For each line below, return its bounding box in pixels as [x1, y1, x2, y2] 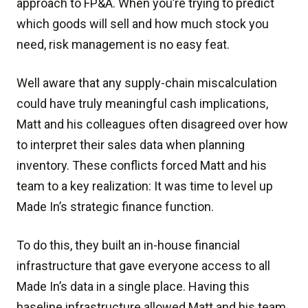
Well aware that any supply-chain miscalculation [16, 76, 277, 90]
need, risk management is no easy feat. [16, 37, 230, 52]
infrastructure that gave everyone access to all [16, 258, 270, 273]
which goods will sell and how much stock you [16, 16, 269, 31]
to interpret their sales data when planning [16, 137, 245, 152]
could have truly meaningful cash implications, [16, 96, 268, 111]
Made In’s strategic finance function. [16, 199, 214, 214]
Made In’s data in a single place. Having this [16, 279, 250, 294]
